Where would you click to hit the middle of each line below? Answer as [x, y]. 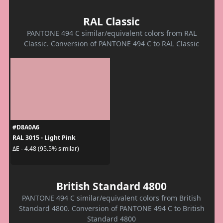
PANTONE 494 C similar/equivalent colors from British [111, 198]
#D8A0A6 [26, 127]
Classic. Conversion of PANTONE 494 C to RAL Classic [111, 44]
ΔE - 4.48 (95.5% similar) [46, 148]
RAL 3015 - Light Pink [44, 138]
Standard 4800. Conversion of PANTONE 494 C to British [111, 209]
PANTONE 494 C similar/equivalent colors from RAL [111, 33]
